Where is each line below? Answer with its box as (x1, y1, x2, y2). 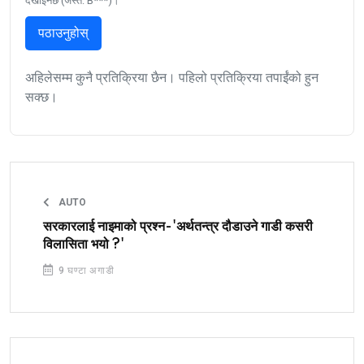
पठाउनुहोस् (38, 24, 89, 41)
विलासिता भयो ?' (43, 236, 124, 252)
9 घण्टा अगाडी (54, 264, 115, 276)
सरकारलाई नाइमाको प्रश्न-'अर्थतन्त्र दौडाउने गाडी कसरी (43, 219, 313, 234)
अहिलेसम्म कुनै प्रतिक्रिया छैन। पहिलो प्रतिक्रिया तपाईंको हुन (25, 69, 318, 85)
